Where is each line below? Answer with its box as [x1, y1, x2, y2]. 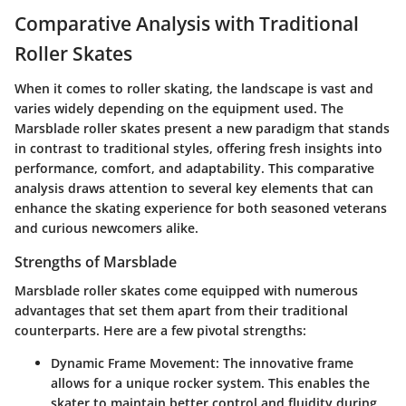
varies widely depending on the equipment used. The [14, 99, 343, 117]
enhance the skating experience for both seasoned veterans [14, 198, 387, 217]
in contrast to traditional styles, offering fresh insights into [14, 139, 382, 157]
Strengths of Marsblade [14, 251, 177, 272]
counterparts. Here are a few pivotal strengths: [14, 321, 306, 339]
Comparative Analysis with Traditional [14, 11, 359, 37]
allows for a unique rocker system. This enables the [51, 373, 370, 391]
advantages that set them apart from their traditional [14, 301, 348, 319]
